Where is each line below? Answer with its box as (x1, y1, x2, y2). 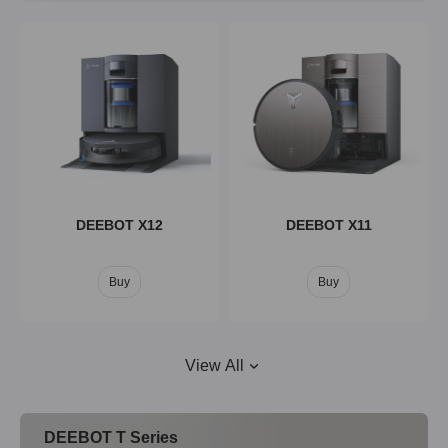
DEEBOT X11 (285, 217, 372, 233)
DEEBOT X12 (76, 217, 163, 233)
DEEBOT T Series (44, 429, 178, 446)
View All (184, 356, 244, 374)
